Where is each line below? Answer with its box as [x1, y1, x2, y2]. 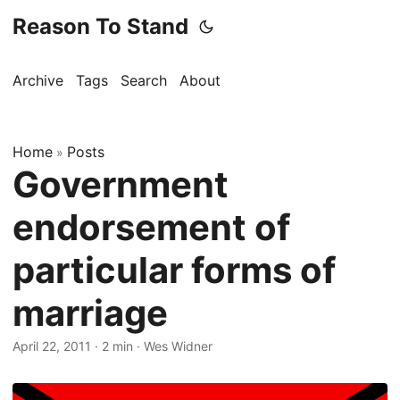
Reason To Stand [12, 13, 188, 39]
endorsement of [12, 205, 290, 249]
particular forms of [12, 248, 336, 292]
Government [12, 162, 229, 206]
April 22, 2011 [12, 338, 91, 354]
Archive [12, 71, 63, 89]
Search [121, 71, 167, 89]
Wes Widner [144, 338, 212, 354]
